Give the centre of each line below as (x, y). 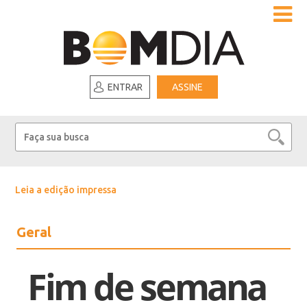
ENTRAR (125, 87)
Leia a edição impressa (66, 190)
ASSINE (187, 87)
